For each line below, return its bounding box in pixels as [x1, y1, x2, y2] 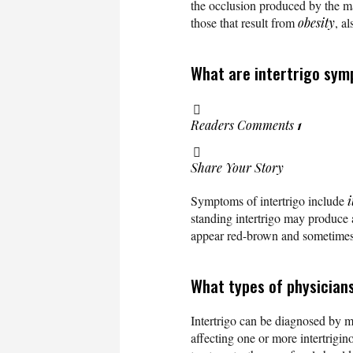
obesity [298, 14, 335, 32]
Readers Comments [191, 117, 297, 134]
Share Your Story [191, 159, 284, 176]
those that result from [191, 14, 298, 32]
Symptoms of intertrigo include [191, 192, 347, 210]
